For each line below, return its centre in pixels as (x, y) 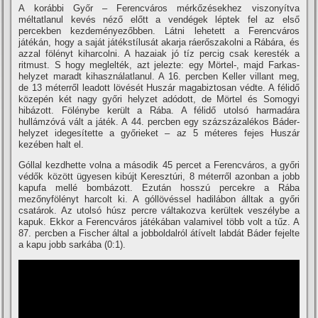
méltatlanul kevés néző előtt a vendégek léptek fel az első (159, 20)
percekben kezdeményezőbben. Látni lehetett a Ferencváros (159, 31)
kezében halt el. (51, 144)
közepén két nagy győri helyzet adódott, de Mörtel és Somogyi (159, 99)
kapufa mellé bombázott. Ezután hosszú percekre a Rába (159, 188)
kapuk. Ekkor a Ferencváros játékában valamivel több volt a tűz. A (159, 222)
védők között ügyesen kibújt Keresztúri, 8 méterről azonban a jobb (159, 176)
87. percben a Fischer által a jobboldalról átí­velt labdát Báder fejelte (159, 233)
